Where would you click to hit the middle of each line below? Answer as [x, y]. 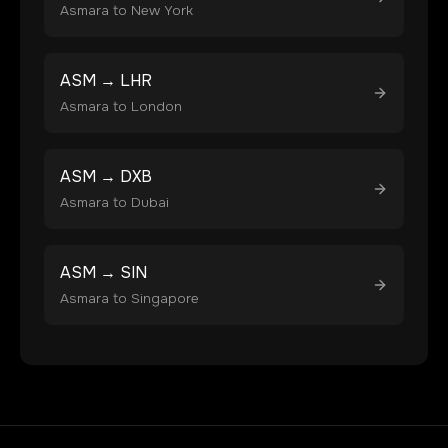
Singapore [165, 298]
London [156, 106]
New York [162, 10]
